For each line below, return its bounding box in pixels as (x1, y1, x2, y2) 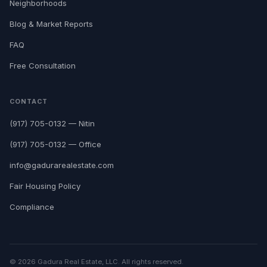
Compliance (10, 202, 54, 212)
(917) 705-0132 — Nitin (10, 119, 95, 128)
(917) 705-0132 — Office (10, 139, 101, 149)
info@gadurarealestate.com (10, 160, 114, 170)
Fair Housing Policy (10, 181, 80, 191)
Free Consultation (10, 61, 76, 70)
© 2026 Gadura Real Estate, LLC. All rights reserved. (10, 257, 184, 266)
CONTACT (10, 98, 48, 105)
